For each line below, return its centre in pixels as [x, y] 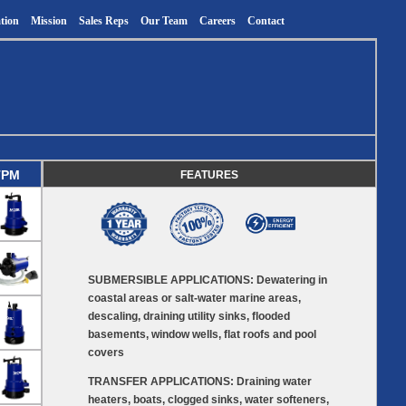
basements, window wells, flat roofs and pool [202, 334]
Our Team [164, 21]
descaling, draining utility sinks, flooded [189, 316]
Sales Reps [104, 21]
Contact [266, 21]
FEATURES [209, 175]
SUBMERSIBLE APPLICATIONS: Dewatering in [208, 280]
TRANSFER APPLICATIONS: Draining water [200, 382]
